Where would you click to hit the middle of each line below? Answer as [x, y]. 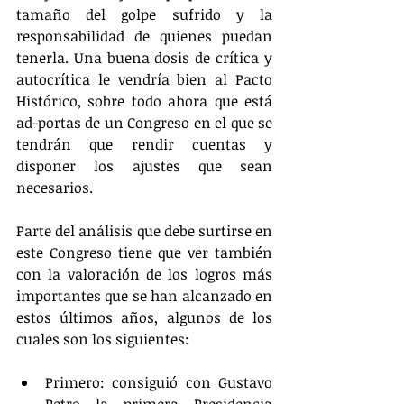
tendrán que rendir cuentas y [144, 144]
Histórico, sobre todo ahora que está [144, 101]
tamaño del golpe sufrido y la [144, 14]
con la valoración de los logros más [144, 274]
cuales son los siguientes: [103, 339]
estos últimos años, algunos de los [144, 317]
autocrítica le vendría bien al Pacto [144, 79]
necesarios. [55, 187]
